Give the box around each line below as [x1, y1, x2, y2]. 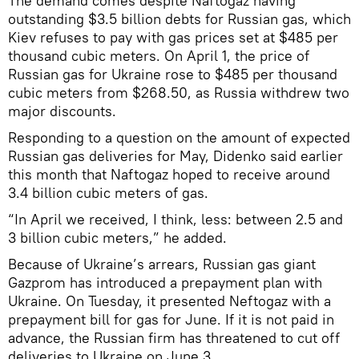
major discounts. [8, 102, 116, 120]
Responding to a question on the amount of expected [8, 128, 350, 147]
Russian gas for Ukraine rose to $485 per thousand [8, 65, 337, 83]
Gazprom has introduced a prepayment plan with [8, 273, 322, 292]
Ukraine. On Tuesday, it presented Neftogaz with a [8, 292, 331, 310]
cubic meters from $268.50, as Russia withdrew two [8, 83, 349, 102]
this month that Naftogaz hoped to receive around [8, 165, 330, 184]
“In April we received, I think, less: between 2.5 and [8, 210, 343, 228]
